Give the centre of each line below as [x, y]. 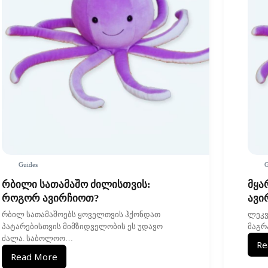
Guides [28, 164]
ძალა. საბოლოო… [38, 239]
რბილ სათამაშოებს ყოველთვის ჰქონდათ [81, 215]
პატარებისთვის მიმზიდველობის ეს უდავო [83, 227]
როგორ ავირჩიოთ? [51, 199]
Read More [34, 257]
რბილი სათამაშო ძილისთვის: [77, 185]
